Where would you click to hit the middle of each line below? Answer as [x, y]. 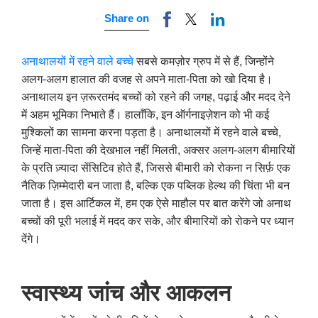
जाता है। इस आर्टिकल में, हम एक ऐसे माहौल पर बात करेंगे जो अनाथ [156, 203]
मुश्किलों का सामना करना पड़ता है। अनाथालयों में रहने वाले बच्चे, [151, 132]
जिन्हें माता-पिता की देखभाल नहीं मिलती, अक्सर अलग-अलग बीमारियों [158, 150]
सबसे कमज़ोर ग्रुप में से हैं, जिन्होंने [205, 61]
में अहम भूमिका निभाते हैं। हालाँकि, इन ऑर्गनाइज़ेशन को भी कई [145, 114]
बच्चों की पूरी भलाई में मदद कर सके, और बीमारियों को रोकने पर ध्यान [158, 221]
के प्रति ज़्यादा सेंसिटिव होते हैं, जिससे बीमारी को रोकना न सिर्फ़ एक [156, 168]
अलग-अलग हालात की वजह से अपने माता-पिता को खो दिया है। [147, 79]
